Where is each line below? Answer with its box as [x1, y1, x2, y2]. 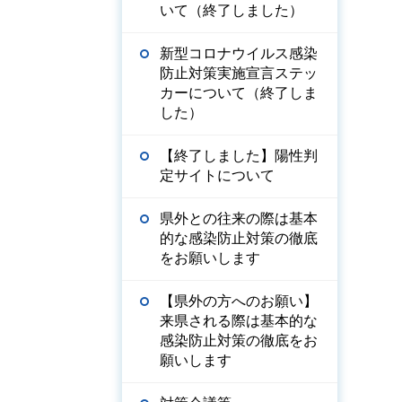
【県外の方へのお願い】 [160, 293, 318, 309]
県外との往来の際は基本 [160, 211, 318, 226]
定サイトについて [160, 168, 275, 183]
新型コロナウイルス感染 [160, 46, 318, 61]
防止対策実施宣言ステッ [160, 66, 318, 81]
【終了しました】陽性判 [160, 148, 318, 163]
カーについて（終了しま [160, 85, 318, 100]
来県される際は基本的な [160, 313, 318, 328]
